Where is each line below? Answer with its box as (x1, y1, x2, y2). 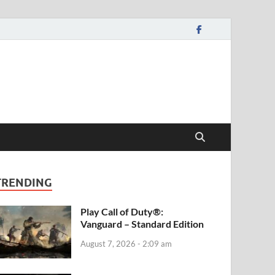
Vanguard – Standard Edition (80, 218, 204, 230)
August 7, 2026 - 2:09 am (80, 238, 172, 249)
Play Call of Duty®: (80, 206, 164, 217)
